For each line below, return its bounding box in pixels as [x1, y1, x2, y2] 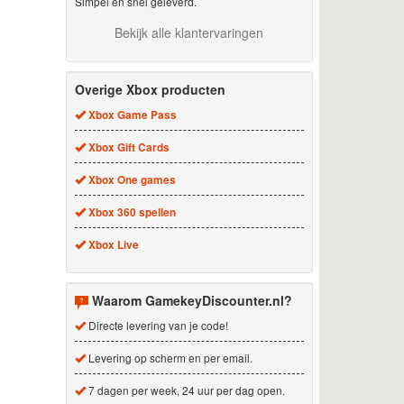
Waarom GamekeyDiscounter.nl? [91, 290, 292, 309]
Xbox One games [87, 171, 176, 188]
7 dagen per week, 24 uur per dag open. [85, 381, 285, 398]
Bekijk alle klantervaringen [115, 23, 264, 41]
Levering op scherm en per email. [85, 349, 252, 365]
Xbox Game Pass [87, 106, 177, 123]
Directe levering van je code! [85, 317, 228, 333]
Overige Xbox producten [74, 79, 225, 98]
